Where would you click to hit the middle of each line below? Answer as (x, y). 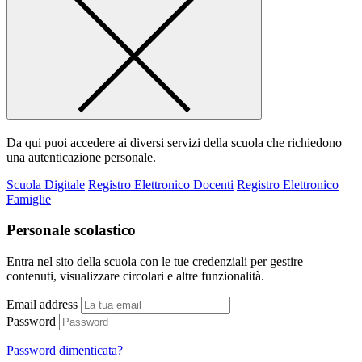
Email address (42, 304)
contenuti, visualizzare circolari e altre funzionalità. (135, 276)
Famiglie (29, 199)
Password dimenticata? (65, 350)
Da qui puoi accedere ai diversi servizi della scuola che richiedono (174, 142)
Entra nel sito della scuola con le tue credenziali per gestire (155, 261)
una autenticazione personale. (81, 157)
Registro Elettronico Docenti (161, 184)
